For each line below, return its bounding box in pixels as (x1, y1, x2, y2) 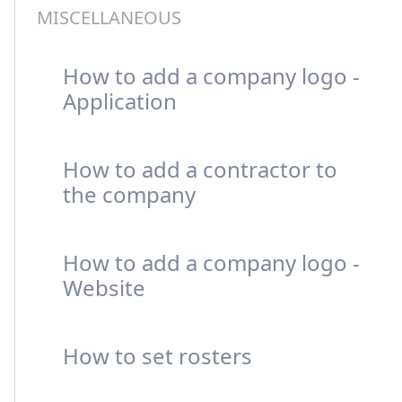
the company (63, 179, 196, 209)
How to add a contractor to (63, 154, 337, 184)
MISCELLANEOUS (37, 5, 181, 30)
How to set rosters (63, 341, 252, 371)
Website (63, 273, 145, 302)
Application (63, 86, 177, 116)
